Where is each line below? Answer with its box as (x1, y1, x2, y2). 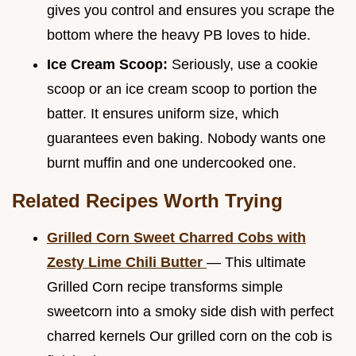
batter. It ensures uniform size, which (47, 105, 279, 122)
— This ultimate (207, 253, 306, 270)
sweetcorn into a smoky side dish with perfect (47, 303, 334, 319)
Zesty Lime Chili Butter (47, 253, 207, 270)
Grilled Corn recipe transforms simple (47, 278, 283, 295)
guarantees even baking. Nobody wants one (47, 130, 326, 146)
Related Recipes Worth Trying (12, 189, 283, 211)
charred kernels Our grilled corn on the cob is (47, 327, 332, 344)
